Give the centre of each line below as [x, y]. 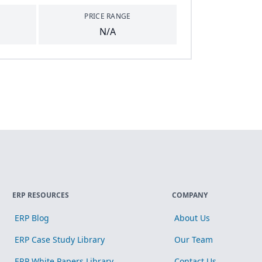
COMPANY [189, 195]
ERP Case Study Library [59, 239]
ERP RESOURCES [40, 195]
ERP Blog [32, 218]
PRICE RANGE [108, 16]
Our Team [193, 239]
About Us [192, 218]
